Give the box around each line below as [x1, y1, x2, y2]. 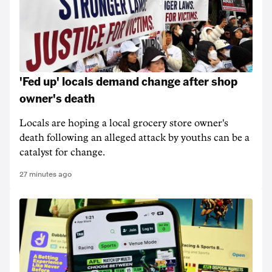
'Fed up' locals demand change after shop [19, 73, 237, 89]
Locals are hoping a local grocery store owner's [19, 118, 228, 128]
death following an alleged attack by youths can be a [19, 133, 250, 143]
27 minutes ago [19, 170, 72, 178]
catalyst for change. [19, 148, 105, 157]
